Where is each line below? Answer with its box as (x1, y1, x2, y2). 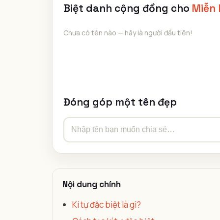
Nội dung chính (62, 179, 121, 190)
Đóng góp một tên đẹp (63, 95, 177, 109)
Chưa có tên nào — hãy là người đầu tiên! (63, 28, 192, 37)
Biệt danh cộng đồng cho (63, 1, 192, 15)
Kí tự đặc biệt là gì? (72, 199, 141, 210)
